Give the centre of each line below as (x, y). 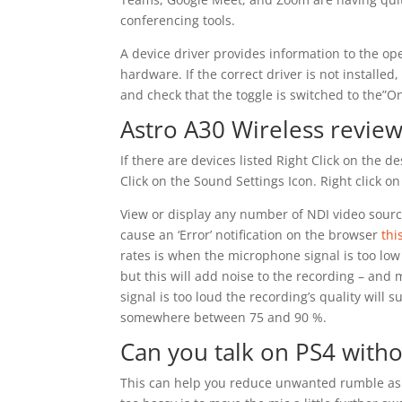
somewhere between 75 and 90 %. (224, 317)
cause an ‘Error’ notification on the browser (251, 234)
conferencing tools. (178, 20)
